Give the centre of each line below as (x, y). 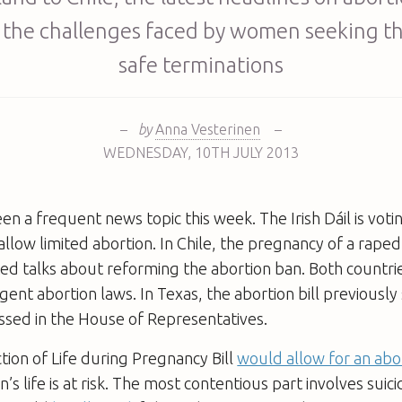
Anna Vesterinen (207, 129)
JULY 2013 (266, 152)
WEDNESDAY (145, 152)
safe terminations (201, 65)
